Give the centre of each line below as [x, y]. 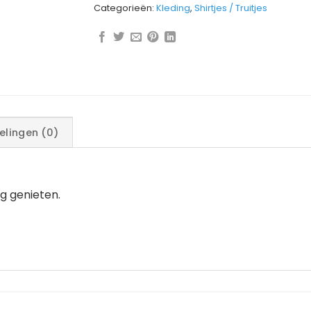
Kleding [173, 8]
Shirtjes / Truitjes [230, 8]
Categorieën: [125, 8]
